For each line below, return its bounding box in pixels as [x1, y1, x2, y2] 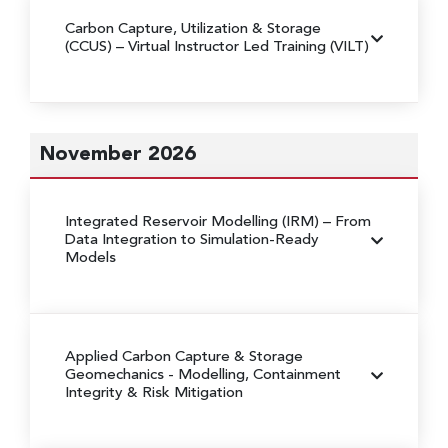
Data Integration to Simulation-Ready [65, 232, 319, 248]
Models [65, 250, 116, 266]
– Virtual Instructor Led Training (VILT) [116, 39, 369, 55]
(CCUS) [65, 39, 116, 55]
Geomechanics [65, 367, 168, 383]
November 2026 [40, 144, 196, 165]
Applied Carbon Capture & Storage [65, 349, 303, 365]
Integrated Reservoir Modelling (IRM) [65, 214, 323, 230]
